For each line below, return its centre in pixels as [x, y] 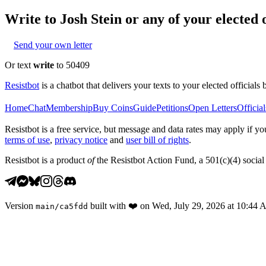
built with [108, 205]
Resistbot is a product [46, 160]
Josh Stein [91, 19]
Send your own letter [53, 45]
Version [19, 205]
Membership [69, 107]
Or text [19, 65]
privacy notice [81, 140]
